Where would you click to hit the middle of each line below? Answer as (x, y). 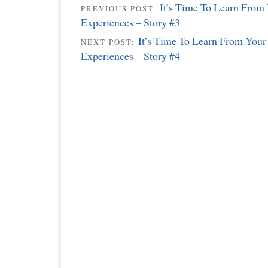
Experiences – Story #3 (130, 22)
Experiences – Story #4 (130, 55)
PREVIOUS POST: (120, 9)
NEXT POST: (109, 42)
